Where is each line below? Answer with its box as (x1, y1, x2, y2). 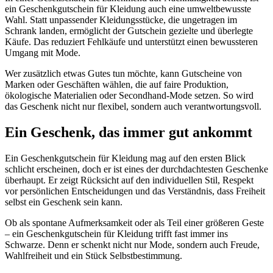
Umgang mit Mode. (5, 48, 80, 58)
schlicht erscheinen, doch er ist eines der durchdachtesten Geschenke (5, 163, 268, 174)
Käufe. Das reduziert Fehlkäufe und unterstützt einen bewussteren (5, 37, 258, 48)
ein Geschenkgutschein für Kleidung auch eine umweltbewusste (5, 4, 251, 15)
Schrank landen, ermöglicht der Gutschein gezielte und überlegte (5, 26, 253, 37)
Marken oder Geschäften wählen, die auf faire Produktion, (5, 79, 229, 90)
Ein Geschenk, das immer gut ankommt (5, 124, 252, 141)
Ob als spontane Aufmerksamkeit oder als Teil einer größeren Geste (5, 217, 264, 228)
